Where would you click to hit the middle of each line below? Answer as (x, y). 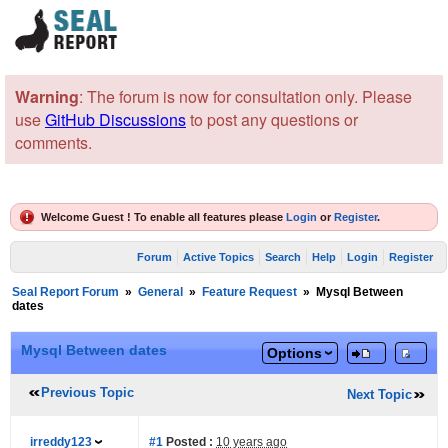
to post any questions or (272, 119)
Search (283, 257)
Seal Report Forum (65, 292)
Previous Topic (87, 392)
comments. (53, 142)
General (160, 292)
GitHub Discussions (115, 119)
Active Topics (219, 257)
